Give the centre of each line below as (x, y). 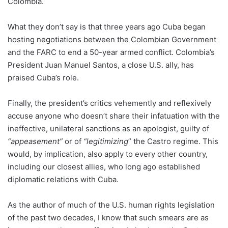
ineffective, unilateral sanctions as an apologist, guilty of (108, 129)
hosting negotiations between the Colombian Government (112, 39)
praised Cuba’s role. (43, 78)
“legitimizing (106, 141)
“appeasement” (35, 141)
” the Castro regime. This (173, 141)
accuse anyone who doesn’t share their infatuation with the (114, 116)
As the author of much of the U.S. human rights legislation (111, 205)
